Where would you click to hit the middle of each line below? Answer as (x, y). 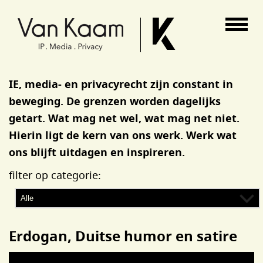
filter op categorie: (55, 175)
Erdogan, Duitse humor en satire (123, 236)
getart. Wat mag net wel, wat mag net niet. (124, 118)
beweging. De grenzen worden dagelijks (115, 101)
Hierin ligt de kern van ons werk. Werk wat (123, 135)
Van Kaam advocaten (61, 8)
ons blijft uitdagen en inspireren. (97, 152)
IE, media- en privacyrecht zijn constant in (121, 84)
